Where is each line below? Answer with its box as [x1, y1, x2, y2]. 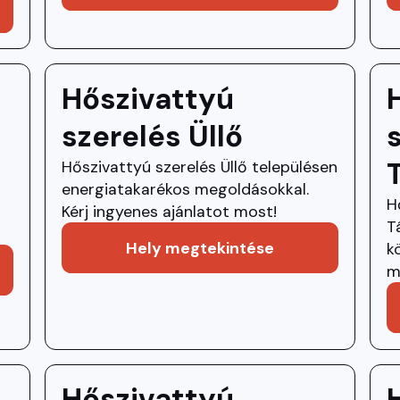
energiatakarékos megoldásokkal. [61, 179, 309, 199]
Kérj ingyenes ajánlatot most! [61, 201, 277, 221]
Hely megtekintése [125, 237, 274, 258]
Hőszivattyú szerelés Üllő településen [61, 156, 337, 177]
